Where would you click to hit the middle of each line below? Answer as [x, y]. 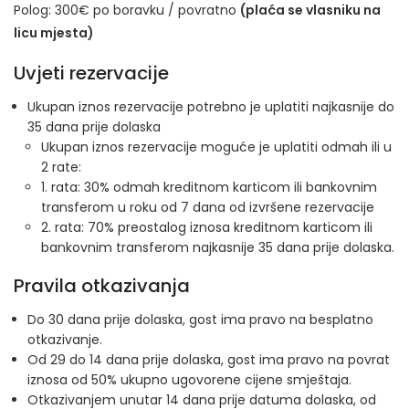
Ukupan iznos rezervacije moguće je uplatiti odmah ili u [216, 147]
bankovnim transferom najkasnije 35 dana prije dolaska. [218, 247]
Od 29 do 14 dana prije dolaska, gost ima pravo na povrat [209, 360]
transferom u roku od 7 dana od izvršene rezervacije [208, 207]
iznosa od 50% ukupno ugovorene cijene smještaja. [189, 380]
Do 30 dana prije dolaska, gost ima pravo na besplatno [200, 320]
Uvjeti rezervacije [91, 73]
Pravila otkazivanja [102, 286]
